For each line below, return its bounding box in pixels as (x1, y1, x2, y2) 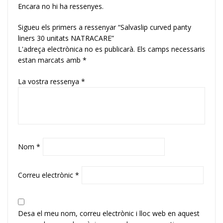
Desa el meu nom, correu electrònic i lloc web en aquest (18, 208, 200, 218)
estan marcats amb (18, 55, 83, 65)
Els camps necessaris (137, 44, 205, 54)
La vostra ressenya (18, 76, 81, 86)
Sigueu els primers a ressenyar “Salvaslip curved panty (18, 22, 191, 32)
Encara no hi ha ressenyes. (18, 1, 104, 11)
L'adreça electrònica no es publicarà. (18, 44, 135, 54)
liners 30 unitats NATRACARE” (18, 33, 114, 43)
